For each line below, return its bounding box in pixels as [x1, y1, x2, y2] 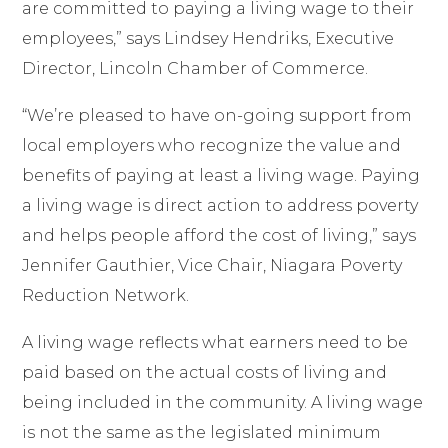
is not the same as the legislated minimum [22, 422, 382, 442]
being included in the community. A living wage [22, 392, 424, 412]
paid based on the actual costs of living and [22, 362, 388, 382]
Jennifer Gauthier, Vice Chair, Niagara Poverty [22, 255, 403, 275]
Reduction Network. [22, 285, 190, 305]
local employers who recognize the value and [22, 135, 402, 155]
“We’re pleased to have [22, 105, 215, 125]
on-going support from [214, 105, 413, 125]
